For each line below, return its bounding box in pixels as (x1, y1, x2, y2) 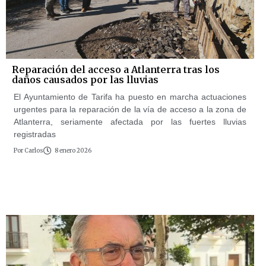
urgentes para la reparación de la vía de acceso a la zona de (14, 104, 246, 115)
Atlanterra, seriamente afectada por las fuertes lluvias (14, 117, 246, 127)
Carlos (23, 147, 43, 155)
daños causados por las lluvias (12, 74, 159, 86)
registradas (14, 129, 56, 140)
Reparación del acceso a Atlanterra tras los (12, 64, 220, 76)
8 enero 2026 (55, 147, 91, 155)
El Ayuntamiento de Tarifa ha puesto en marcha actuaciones (14, 92, 246, 102)
